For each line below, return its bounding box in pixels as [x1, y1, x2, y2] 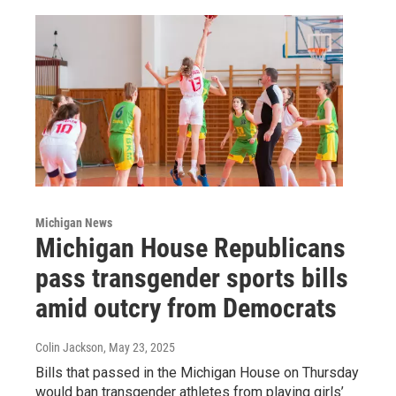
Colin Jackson [35, 339, 103, 354]
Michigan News [35, 215, 112, 230]
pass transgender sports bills [35, 262, 348, 293]
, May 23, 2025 [103, 339, 175, 354]
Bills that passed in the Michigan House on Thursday [35, 363, 359, 381]
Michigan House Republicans [35, 232, 346, 263]
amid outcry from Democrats [35, 292, 337, 324]
